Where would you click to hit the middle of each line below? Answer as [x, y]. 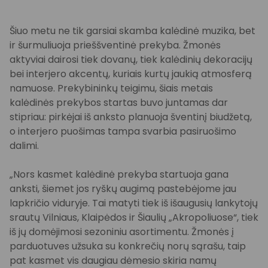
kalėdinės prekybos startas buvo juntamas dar [119, 103]
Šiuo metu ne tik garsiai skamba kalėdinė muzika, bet [133, 31]
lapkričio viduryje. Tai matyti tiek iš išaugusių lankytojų [134, 203]
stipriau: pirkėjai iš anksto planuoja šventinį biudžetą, [131, 117]
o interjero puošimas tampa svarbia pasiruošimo [123, 131]
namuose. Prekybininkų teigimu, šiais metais [111, 88]
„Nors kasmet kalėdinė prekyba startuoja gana [119, 174]
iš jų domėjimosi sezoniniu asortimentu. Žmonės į [122, 232]
